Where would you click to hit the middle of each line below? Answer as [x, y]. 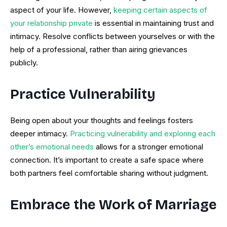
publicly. [24, 63]
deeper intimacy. [40, 134]
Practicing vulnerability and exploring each [143, 134]
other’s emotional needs [52, 147]
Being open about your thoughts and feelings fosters [102, 121]
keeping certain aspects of [160, 10]
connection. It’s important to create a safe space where [107, 160]
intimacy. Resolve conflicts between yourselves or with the [112, 36]
